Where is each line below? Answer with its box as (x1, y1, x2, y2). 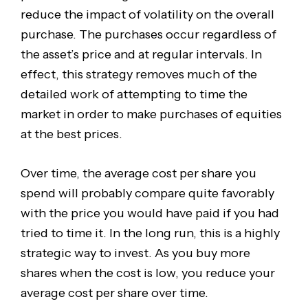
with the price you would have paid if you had (20, 206, 279, 221)
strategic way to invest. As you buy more (20, 245, 250, 261)
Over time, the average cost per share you (20, 166, 256, 181)
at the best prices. (20, 126, 122, 142)
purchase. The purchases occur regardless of (20, 26, 276, 42)
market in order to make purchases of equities (20, 106, 282, 122)
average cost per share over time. (20, 285, 208, 301)
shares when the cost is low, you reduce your (20, 265, 275, 281)
